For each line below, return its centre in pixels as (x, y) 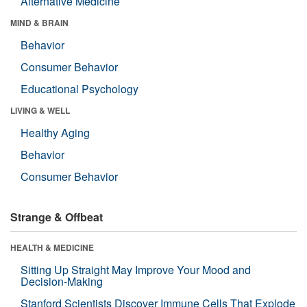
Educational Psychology (79, 88)
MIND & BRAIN (39, 22)
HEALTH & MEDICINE (52, 247)
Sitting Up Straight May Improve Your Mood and (136, 269)
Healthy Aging (55, 132)
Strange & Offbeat (57, 217)
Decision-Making (62, 281)
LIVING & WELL (40, 110)
